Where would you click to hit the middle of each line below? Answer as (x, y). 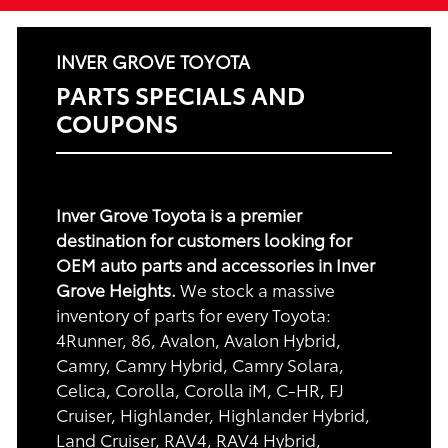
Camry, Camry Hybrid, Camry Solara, (200, 364)
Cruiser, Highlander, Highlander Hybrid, (213, 414)
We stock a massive (255, 289)
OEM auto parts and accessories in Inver (215, 264)
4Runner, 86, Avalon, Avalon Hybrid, (198, 339)
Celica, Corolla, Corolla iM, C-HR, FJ (200, 389)
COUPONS (117, 122)
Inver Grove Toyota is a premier (179, 214)
